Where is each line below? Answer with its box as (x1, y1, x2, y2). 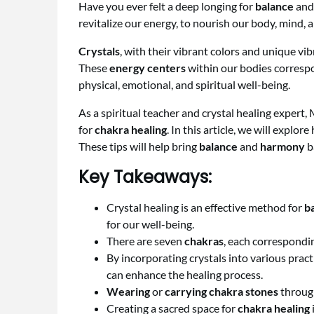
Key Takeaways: (78, 165, 212, 189)
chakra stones (209, 285, 278, 299)
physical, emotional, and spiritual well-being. (78, 78, 290, 92)
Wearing (107, 285, 150, 299)
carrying (165, 285, 207, 299)
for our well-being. (107, 217, 194, 231)
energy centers (109, 61, 186, 75)
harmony (260, 139, 305, 153)
